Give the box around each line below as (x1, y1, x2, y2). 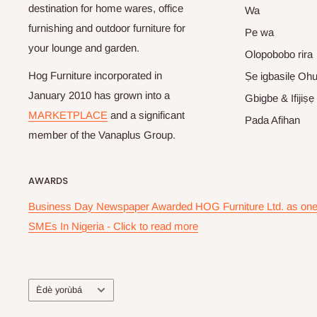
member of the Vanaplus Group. (28, 128, 175, 141)
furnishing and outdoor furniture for (28, 22, 185, 35)
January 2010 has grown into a (28, 88, 170, 101)
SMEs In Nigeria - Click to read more (28, 219, 198, 232)
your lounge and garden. (28, 42, 139, 54)
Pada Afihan (244, 114, 300, 127)
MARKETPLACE (28, 108, 108, 121)
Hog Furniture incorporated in (28, 69, 162, 81)
